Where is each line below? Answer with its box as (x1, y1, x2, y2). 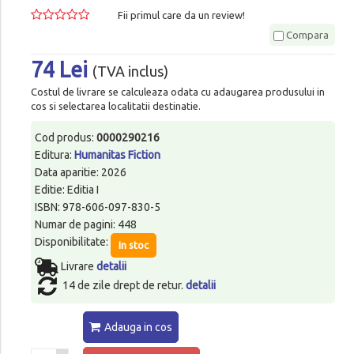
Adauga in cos (104, 320, 172, 333)
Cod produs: (34, 130, 96, 144)
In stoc (118, 239, 149, 250)
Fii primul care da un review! (117, 9, 245, 21)
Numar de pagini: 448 (34, 217, 137, 231)
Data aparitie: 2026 (34, 165, 126, 179)
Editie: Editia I (34, 183, 99, 196)
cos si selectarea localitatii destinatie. (30, 100, 201, 111)
